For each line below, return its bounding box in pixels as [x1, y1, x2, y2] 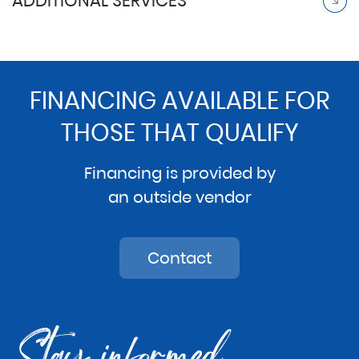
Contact [147, 247, 212, 270]
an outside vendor [107, 186, 252, 209]
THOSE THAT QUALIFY [60, 116, 299, 151]
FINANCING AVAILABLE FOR [30, 84, 329, 119]
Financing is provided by [83, 162, 276, 185]
